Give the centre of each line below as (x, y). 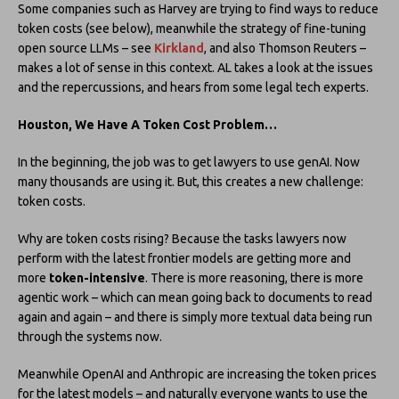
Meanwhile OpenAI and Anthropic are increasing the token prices (197, 374)
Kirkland (179, 48)
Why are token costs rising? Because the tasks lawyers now (182, 238)
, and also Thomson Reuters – (285, 48)
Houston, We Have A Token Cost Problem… (147, 124)
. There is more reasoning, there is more (254, 277)
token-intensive (97, 277)
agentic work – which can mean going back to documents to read (195, 297)
